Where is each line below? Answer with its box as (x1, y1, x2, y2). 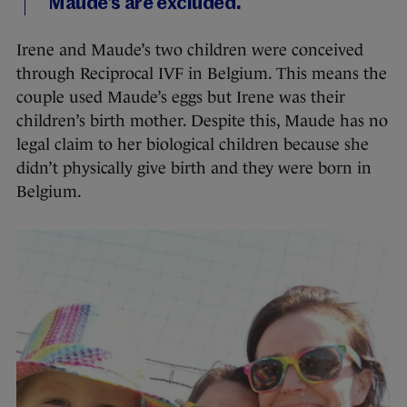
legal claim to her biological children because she (16, 135, 369, 154)
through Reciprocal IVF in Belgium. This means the (16, 65, 387, 84)
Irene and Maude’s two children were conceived (16, 41, 363, 60)
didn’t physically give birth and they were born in (16, 159, 372, 178)
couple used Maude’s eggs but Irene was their (16, 88, 345, 107)
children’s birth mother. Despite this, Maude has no (16, 112, 388, 131)
